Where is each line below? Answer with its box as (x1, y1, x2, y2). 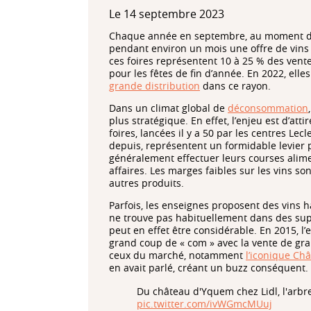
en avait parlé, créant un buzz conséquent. (109, 260, 308, 274)
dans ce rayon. (200, 78, 271, 92)
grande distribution (109, 78, 200, 92)
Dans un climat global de (109, 101, 228, 115)
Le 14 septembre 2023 (109, 6, 224, 22)
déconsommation (228, 101, 308, 115)
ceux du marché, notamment (109, 248, 246, 262)
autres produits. (109, 176, 184, 190)
